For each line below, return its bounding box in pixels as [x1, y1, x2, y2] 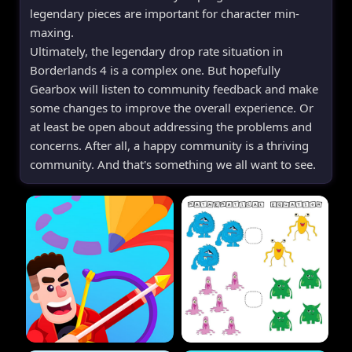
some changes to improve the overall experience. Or [30, 99, 313, 115]
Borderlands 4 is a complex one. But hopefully [30, 61, 280, 78]
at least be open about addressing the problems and [30, 118, 312, 134]
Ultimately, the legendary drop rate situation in [30, 42, 283, 59]
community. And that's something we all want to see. [30, 156, 316, 172]
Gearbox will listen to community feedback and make [30, 80, 318, 97]
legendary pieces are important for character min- [30, 5, 299, 21]
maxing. [30, 24, 74, 40]
